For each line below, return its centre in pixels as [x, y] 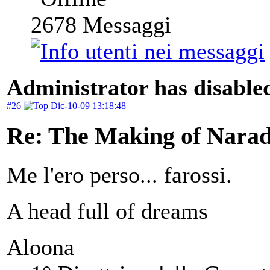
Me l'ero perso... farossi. [119, 175]
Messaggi [124, 24]
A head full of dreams [107, 211]
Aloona [40, 247]
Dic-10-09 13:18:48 [88, 105]
